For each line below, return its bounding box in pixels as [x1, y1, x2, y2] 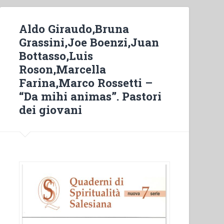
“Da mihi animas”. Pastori [19, 88, 162, 103]
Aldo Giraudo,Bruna [19, 20, 129, 36]
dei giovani [19, 101, 82, 117]
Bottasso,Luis [19, 47, 93, 63]
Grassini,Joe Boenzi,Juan [19, 34, 159, 49]
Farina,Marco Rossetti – [19, 74, 153, 90]
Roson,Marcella [19, 61, 106, 76]
